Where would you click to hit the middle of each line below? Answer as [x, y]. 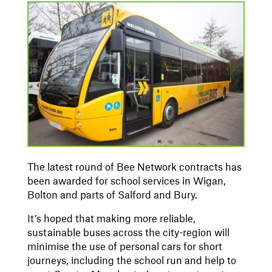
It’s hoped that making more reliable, [111, 219]
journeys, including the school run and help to [131, 261]
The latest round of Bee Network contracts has [134, 167]
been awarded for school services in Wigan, [126, 181]
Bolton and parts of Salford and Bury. [112, 195]
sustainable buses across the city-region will [128, 233]
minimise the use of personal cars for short [124, 247]
